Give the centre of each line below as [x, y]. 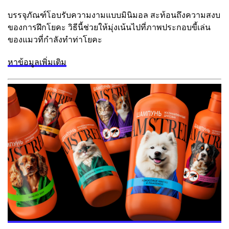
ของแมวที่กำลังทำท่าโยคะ [55, 40]
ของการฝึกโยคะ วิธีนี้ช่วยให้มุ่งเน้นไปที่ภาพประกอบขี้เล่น [109, 28]
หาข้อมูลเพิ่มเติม [37, 62]
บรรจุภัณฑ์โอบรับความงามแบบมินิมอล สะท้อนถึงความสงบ [114, 15]
